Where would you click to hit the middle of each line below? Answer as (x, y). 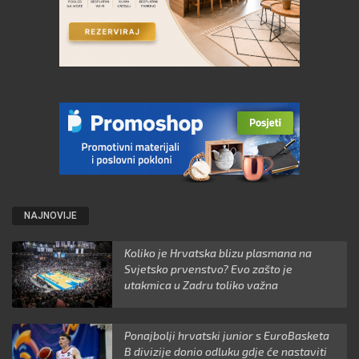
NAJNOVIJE (50, 215)
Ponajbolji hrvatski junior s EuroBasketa (227, 335)
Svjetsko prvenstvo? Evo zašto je (209, 268)
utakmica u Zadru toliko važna (202, 284)
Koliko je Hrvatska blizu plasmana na (218, 252)
